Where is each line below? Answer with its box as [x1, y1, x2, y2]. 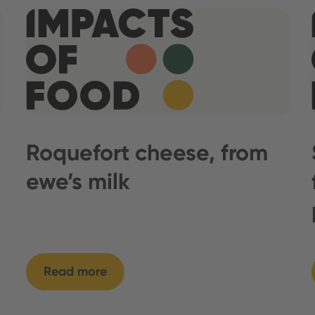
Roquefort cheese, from [26, 139, 269, 167]
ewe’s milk [26, 168, 131, 195]
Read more [44, 264, 108, 280]
